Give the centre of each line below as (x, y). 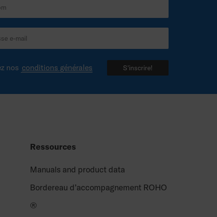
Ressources (53, 147)
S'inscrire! (138, 68)
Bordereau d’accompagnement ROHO (99, 187)
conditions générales (57, 67)
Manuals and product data (77, 169)
